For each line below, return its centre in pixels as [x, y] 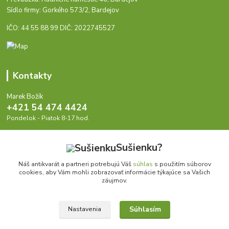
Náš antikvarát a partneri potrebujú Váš [75, 164]
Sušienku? [139, 147]
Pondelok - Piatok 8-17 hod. [48, 118]
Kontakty [32, 75]
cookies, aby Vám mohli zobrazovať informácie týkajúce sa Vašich [114, 172]
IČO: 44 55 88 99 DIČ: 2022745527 [61, 28]
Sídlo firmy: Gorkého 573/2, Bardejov [63, 10]
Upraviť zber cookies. [114, 208]
